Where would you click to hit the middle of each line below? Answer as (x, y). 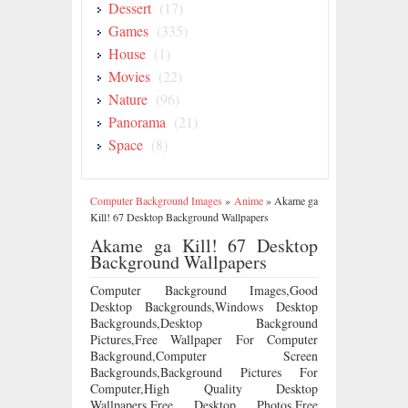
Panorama (137, 122)
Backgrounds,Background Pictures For (204, 372)
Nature (128, 99)
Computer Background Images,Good (204, 290)
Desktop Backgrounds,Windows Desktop (204, 306)
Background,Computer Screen (204, 356)
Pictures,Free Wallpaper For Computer (204, 339)
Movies (129, 76)
